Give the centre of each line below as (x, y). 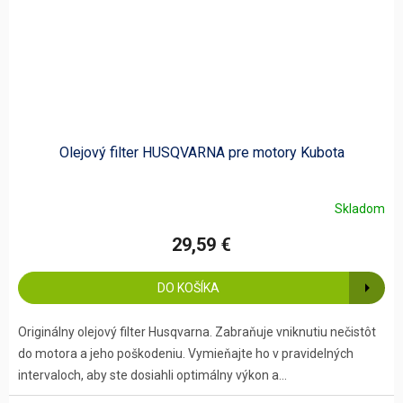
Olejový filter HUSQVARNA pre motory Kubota (201, 152)
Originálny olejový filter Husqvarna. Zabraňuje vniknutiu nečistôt (197, 331)
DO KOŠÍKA (188, 287)
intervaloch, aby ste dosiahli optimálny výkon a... (152, 375)
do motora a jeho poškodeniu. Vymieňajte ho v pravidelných (186, 353)
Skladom (360, 209)
